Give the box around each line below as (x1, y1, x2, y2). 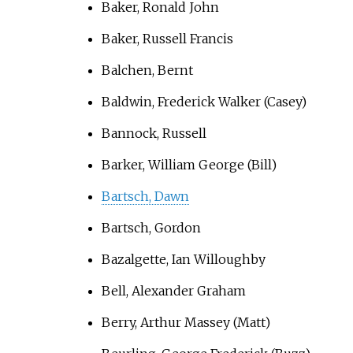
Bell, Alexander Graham (101, 283, 246, 299)
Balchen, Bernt (101, 62, 193, 79)
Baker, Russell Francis (101, 31, 233, 47)
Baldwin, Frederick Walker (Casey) (101, 94, 307, 110)
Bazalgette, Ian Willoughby (101, 251, 266, 268)
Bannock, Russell (101, 125, 206, 142)
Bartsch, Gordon (101, 220, 201, 236)
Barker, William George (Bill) (101, 157, 277, 173)
